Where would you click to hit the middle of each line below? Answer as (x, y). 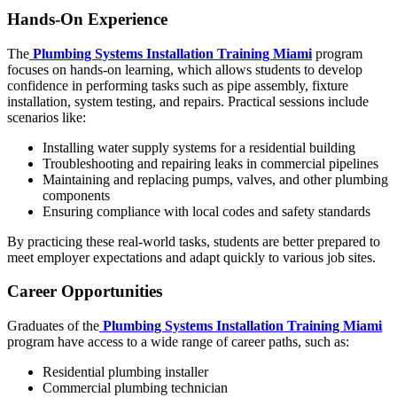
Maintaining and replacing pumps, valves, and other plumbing (215, 179)
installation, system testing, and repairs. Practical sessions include (188, 101)
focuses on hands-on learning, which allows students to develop (185, 69)
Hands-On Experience (87, 19)
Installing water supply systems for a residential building (199, 147)
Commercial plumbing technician (135, 388)
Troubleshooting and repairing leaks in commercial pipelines (210, 163)
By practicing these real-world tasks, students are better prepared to (194, 241)
